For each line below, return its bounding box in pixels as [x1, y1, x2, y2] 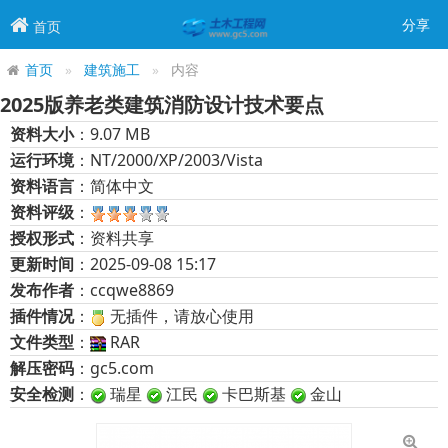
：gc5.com [74, 357, 154, 380]
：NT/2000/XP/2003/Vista [74, 149, 263, 172]
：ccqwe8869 [74, 279, 174, 302]
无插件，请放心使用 [110, 305, 254, 328]
